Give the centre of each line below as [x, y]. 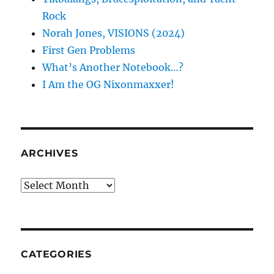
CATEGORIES [56, 254]
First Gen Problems [89, 50]
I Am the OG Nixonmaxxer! [109, 84]
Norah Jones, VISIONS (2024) [114, 33]
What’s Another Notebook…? [113, 67]
